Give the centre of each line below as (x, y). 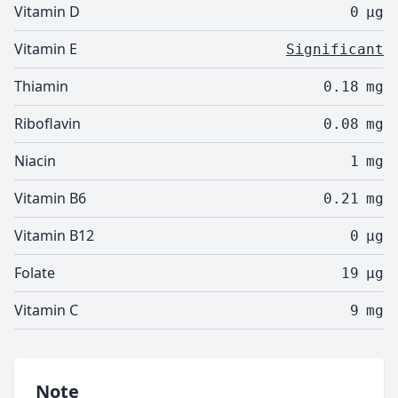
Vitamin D (47, 12)
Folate (35, 273)
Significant (335, 49)
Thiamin (41, 86)
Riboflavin (48, 123)
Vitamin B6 (50, 198)
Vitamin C (46, 310)
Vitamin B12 (54, 235)
